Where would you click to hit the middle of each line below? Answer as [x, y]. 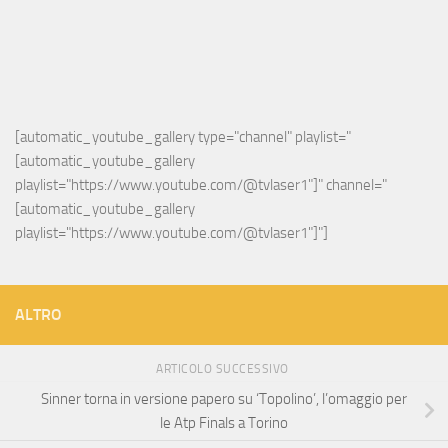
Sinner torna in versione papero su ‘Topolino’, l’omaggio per [224, 398]
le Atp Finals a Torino [224, 422]
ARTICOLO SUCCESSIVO [224, 369]
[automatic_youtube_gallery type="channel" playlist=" [183, 137]
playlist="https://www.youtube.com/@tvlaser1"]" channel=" [201, 185]
